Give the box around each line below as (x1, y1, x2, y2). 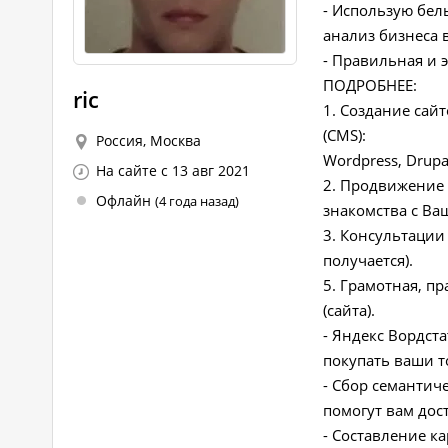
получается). (323, 250, 413, 270)
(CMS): (323, 125, 366, 145)
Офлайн (96, 191, 155, 210)
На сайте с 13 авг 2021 (96, 161, 250, 180)
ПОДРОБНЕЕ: (323, 75, 417, 95)
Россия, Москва (96, 131, 201, 150)
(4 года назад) (155, 192, 239, 210)
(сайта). (323, 300, 375, 320)
